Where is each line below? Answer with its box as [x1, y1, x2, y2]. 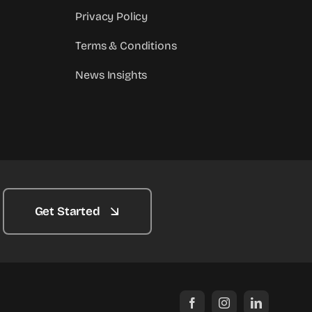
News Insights [75, 68, 148, 82]
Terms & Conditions [75, 39, 177, 53]
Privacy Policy [75, 10, 148, 24]
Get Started [34, 204, 100, 219]
